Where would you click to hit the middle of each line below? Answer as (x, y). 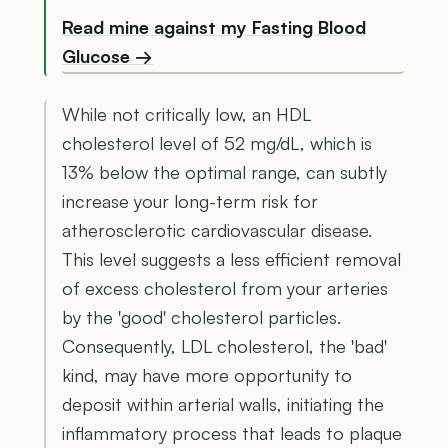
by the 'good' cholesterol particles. (201, 316)
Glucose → (107, 56)
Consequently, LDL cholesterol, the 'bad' (224, 345)
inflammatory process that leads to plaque (232, 432)
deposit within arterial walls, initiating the (223, 403)
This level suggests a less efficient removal (231, 258)
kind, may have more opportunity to (207, 374)
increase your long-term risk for (190, 200)
